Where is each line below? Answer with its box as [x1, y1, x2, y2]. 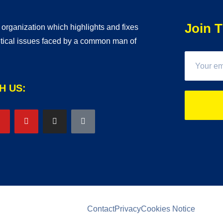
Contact [87, 205, 114, 213]
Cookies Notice [141, 205, 195, 213]
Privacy [114, 205, 141, 213]
